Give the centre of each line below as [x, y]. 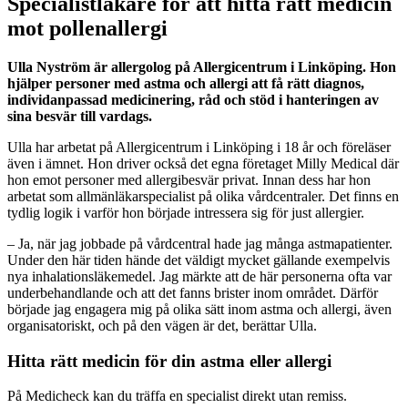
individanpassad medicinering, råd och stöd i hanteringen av [193, 99]
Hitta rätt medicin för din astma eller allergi [169, 361]
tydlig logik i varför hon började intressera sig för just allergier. [186, 212]
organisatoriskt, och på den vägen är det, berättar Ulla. [162, 325]
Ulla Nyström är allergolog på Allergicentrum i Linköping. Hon [202, 66]
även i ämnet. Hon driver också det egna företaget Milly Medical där [203, 163]
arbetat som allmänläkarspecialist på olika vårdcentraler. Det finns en [203, 196]
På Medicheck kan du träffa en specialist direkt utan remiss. [177, 396]
